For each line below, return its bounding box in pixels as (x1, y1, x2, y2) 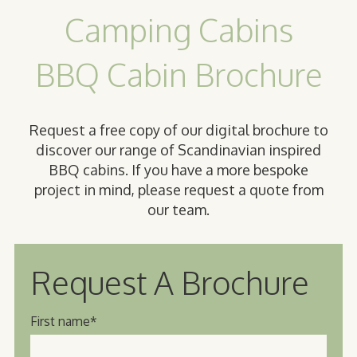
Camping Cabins (64, 10, 293, 50)
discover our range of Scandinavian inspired (36, 141, 321, 159)
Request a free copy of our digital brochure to (29, 121, 328, 139)
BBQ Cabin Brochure (34, 54, 323, 95)
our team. (147, 201, 210, 219)
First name (30, 313, 90, 330)
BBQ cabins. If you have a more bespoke (49, 161, 308, 179)
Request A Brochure (30, 262, 309, 303)
